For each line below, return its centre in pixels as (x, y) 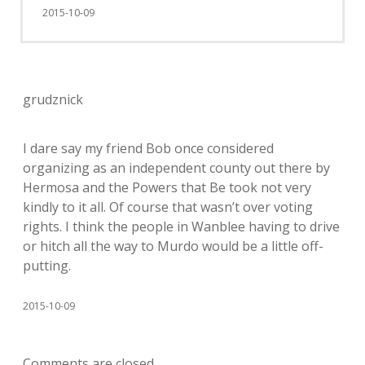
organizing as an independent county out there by (176, 168)
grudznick (53, 99)
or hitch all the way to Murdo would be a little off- (173, 246)
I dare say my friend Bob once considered (148, 148)
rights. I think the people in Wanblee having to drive (181, 226)
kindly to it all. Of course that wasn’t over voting (168, 207)
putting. (47, 266)
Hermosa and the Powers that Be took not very (167, 187)
